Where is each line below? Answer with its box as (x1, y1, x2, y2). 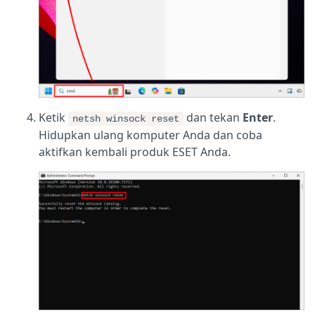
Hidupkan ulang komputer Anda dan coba (39, 127, 262, 143)
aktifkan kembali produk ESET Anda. (39, 143, 231, 160)
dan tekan (184, 109, 243, 125)
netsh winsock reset (72, 112, 179, 124)
